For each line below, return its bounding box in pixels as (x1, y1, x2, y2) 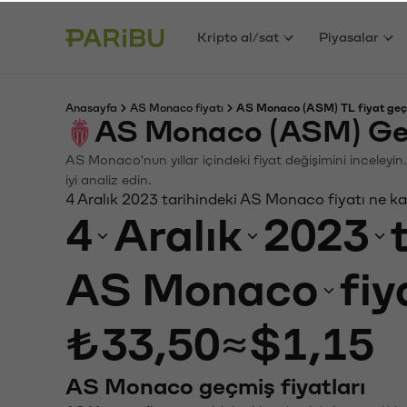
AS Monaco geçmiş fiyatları (65, 373, 365, 397)
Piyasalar (319, 28, 380, 43)
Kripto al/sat (197, 28, 280, 43)
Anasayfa (65, 101, 117, 112)
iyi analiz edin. (65, 172, 152, 185)
